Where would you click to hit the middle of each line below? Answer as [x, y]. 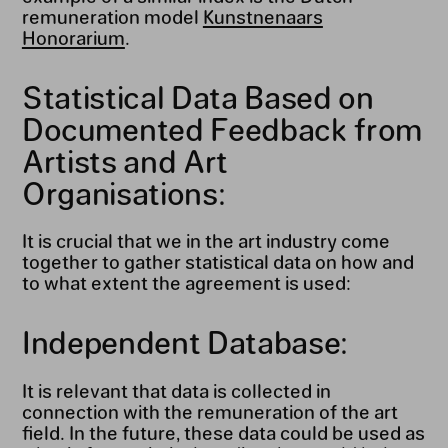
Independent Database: [184, 342]
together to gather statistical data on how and [217, 261]
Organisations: [123, 192]
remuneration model [112, 15]
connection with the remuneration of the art [209, 411]
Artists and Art [124, 160]
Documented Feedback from [222, 128]
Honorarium [73, 36]
